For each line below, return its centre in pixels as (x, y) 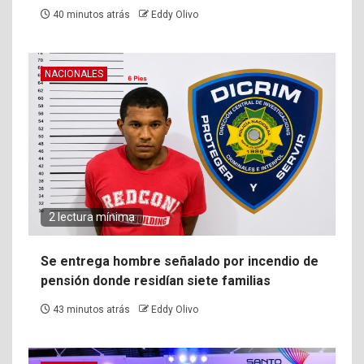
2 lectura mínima (92, 217)
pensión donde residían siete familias (156, 280)
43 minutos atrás (91, 309)
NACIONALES (74, 74)
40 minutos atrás (91, 14)
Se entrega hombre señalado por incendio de (180, 261)
